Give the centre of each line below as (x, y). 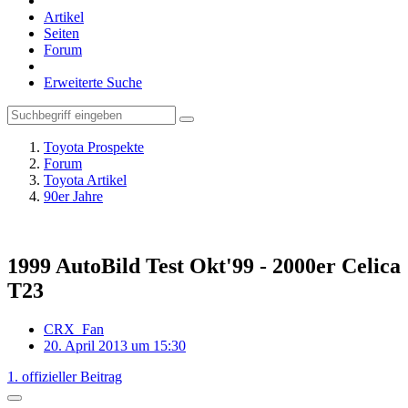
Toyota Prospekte (94, 147)
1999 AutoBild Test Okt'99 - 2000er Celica (204, 265)
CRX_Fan (74, 329)
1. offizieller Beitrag (65, 376)
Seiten (61, 33)
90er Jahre (73, 196)
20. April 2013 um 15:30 (115, 345)
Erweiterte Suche (93, 82)
